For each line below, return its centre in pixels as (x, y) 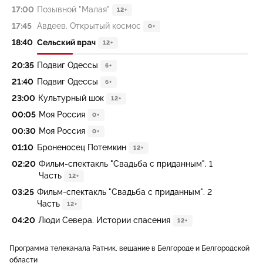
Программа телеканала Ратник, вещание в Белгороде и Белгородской (129, 248)
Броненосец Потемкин (82, 147)
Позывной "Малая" (73, 9)
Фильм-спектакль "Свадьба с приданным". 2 (124, 192)
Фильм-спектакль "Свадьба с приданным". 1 (126, 164)
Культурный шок (71, 98)
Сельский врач (66, 42)
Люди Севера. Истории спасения (104, 220)
